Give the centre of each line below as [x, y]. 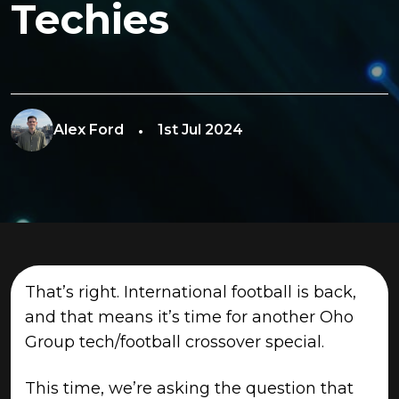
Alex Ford [89, 130]
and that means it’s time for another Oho [189, 317]
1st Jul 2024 [200, 130]
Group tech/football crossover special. [175, 342]
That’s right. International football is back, [191, 292]
